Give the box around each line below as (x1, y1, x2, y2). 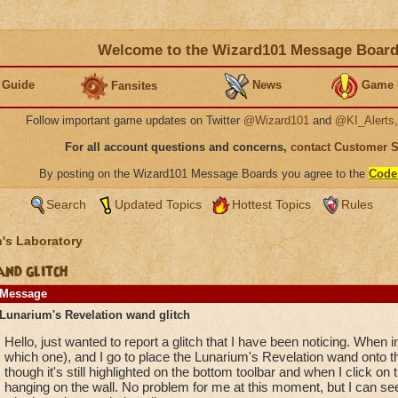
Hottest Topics (231, 197, 311, 211)
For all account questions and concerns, (65, 140, 291, 154)
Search (45, 197, 86, 211)
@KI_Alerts (335, 114, 394, 127)
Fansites (111, 78, 157, 92)
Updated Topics (114, 197, 202, 211)
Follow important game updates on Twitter (26, 114, 243, 127)
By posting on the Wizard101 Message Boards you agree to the (39, 167, 369, 180)
